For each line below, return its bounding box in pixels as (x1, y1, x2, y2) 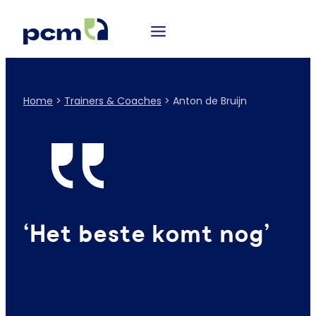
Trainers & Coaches (64, 94, 162, 108)
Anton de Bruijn (173, 94, 247, 108)
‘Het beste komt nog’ (23, 223, 270, 248)
